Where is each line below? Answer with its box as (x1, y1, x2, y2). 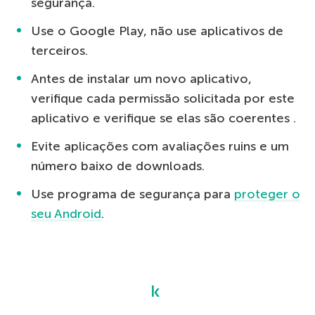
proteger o (234, 186, 300, 202)
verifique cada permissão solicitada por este (31, 90, 295, 106)
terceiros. (31, 42, 88, 58)
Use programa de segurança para (31, 186, 234, 202)
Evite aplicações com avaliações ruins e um (31, 138, 289, 154)
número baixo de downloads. (31, 157, 205, 174)
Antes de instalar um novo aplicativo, (31, 70, 252, 86)
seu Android (31, 205, 101, 221)
